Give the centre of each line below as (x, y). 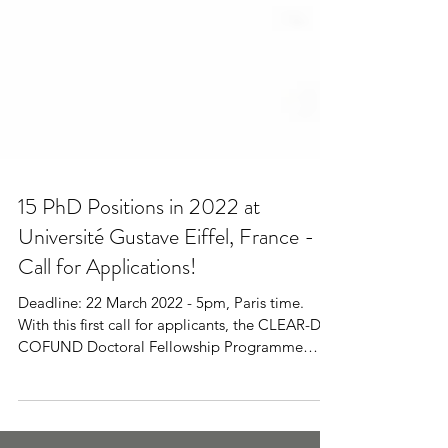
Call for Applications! (107, 302)
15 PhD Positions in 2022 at (139, 242)
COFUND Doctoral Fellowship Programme (160, 382)
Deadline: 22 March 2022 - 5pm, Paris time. (161, 338)
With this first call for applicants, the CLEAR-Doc (138, 360)
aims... (39, 404)
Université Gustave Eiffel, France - (166, 272)
